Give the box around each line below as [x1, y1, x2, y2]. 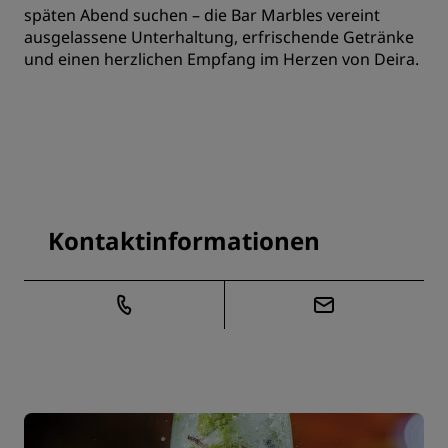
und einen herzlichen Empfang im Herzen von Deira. [24, 48, 419, 70]
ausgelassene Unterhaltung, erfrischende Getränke [24, 26, 414, 48]
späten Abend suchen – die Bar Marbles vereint [24, 4, 380, 26]
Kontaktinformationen [48, 224, 320, 257]
